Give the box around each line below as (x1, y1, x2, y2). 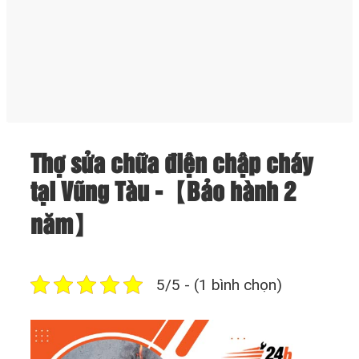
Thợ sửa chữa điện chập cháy (30, 154, 313, 176)
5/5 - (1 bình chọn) (156, 275, 282, 294)
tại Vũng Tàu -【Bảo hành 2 (30, 182, 296, 204)
